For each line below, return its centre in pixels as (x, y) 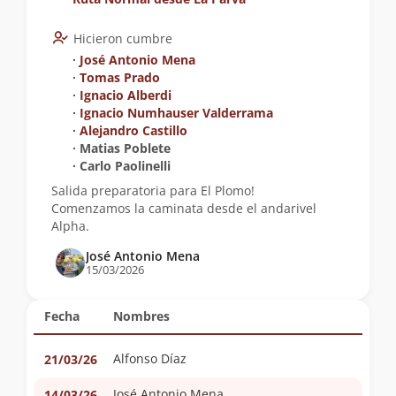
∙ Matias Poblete (122, 148)
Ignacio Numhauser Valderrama (176, 113)
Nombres (141, 316)
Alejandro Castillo (133, 131)
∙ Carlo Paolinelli (122, 166)
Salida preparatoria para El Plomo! (153, 191)
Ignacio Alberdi (126, 95)
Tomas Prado (120, 78)
